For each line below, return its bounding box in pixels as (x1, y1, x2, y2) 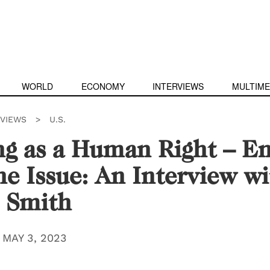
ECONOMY (81, 80, 125, 92)
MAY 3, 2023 (2, 231, 67, 244)
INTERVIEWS (152, 80, 204, 92)
